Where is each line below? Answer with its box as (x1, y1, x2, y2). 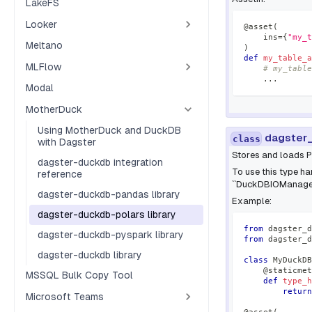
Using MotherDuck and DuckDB (38, 125, 181, 136)
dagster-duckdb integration (38, 157, 163, 168)
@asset (244, 22, 273, 31)
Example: (232, 195, 272, 206)
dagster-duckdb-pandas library (38, 189, 180, 200)
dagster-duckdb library (38, 249, 142, 260)
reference (38, 169, 82, 180)
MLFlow (26, 61, 61, 72)
